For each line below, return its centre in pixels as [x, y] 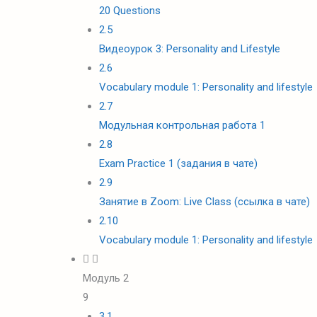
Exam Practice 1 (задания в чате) [178, 163]
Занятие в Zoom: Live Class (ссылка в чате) [204, 202]
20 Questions [129, 11]
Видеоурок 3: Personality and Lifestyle [189, 49]
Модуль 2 [106, 278]
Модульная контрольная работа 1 [182, 125]
